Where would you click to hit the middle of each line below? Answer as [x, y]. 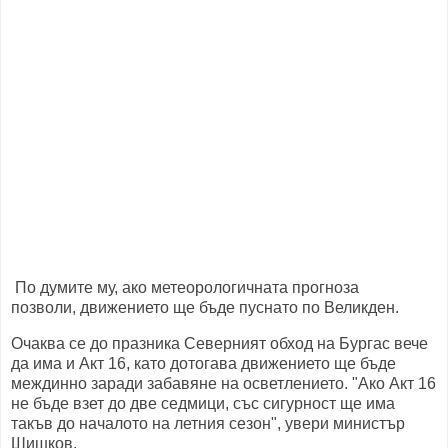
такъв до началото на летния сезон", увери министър [208, 424]
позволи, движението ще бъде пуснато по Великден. [207, 308]
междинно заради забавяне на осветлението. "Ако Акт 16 [223, 384]
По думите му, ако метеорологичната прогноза [185, 288]
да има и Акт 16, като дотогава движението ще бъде [203, 364]
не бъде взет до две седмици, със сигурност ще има [203, 404]
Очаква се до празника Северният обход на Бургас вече [219, 344]
